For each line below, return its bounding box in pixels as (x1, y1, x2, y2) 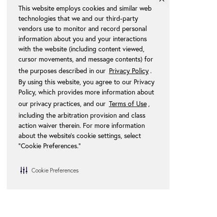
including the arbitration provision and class (18, 110, 145, 120)
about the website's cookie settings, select (18, 131, 141, 140)
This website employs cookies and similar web (18, 3, 152, 13)
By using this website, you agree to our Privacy (18, 77, 155, 87)
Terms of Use (108, 99, 147, 108)
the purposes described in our (18, 65, 108, 75)
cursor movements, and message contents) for (18, 54, 153, 63)
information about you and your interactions (18, 33, 147, 43)
